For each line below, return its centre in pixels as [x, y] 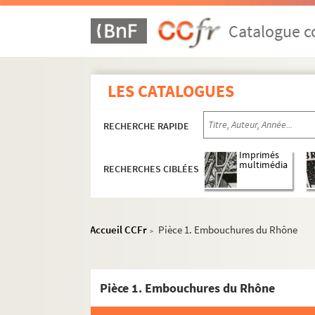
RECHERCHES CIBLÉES [152, 169]
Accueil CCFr [119, 230]
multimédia [264, 165]
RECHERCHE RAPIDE [147, 126]
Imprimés [259, 155]
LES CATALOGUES [171, 91]
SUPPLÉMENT [149, 304]
